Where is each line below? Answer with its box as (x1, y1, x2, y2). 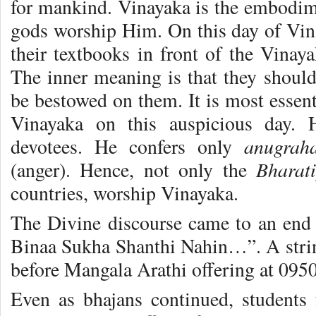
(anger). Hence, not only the (11, 157, 256, 183)
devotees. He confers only (11, 133, 244, 160)
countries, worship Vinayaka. (11, 180, 238, 207)
